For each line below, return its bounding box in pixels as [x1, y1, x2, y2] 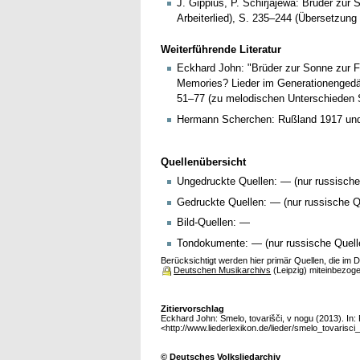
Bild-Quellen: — [176, 216, 250, 229]
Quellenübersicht [161, 156, 247, 169]
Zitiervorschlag [161, 304, 225, 314]
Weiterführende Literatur [161, 43, 282, 55]
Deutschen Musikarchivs [174, 265, 272, 276]
